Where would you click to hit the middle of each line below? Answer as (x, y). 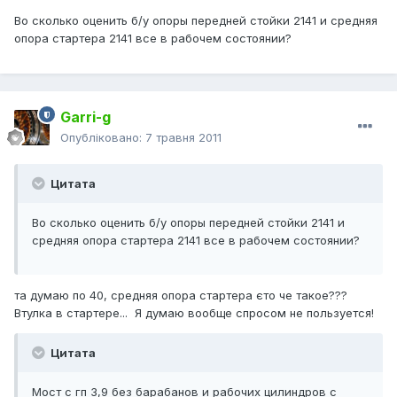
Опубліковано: (103, 138)
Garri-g (86, 117)
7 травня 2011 (183, 138)
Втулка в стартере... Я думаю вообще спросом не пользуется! (194, 313)
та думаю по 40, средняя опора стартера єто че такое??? (181, 296)
